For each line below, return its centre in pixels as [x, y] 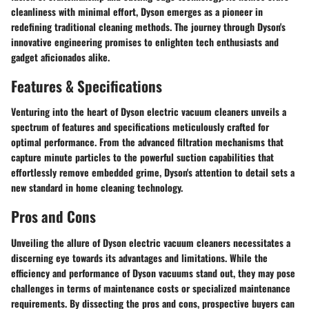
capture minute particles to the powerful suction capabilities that [142, 157]
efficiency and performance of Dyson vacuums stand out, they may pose [153, 272]
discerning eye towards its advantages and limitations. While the [139, 257]
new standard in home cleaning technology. [97, 187]
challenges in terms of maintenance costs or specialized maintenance [151, 288]
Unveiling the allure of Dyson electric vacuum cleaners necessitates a [151, 242]
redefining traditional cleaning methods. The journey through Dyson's [148, 26]
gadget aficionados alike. [60, 57]
